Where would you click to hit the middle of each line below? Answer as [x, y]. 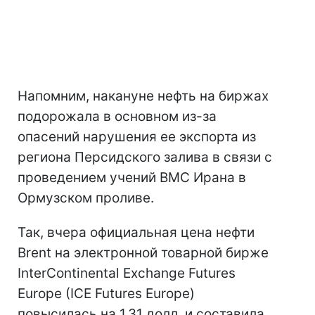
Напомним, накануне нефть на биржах [143, 96]
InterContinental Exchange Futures [127, 273]
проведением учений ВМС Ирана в [132, 178]
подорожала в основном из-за [117, 116]
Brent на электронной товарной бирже [143, 253]
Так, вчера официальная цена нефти [136, 232]
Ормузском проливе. [86, 198]
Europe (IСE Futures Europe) [106, 294]
